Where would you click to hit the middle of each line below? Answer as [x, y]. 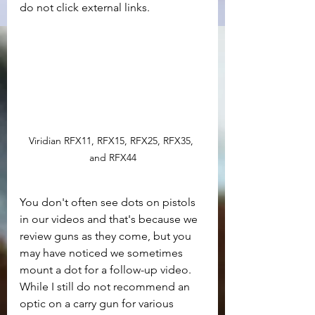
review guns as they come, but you [107, 236]
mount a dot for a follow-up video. [107, 269]
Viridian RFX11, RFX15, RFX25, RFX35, [112, 140]
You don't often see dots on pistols [109, 202]
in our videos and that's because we [110, 219]
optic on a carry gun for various [98, 303]
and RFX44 [112, 157]
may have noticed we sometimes [103, 252]
